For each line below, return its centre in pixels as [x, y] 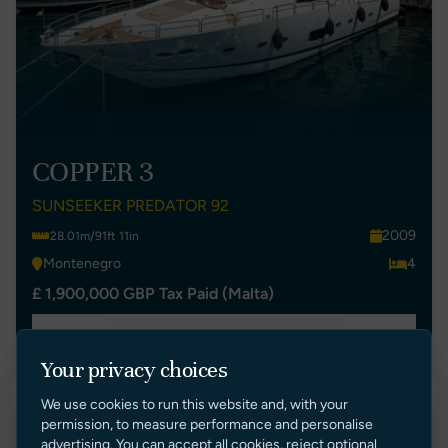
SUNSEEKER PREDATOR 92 [130, 205]
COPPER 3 [93, 172]
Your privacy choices [134, 369]
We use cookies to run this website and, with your [194, 404]
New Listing [365, 427]
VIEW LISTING [224, 335]
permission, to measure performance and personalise [207, 424]
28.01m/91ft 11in [94, 236]
